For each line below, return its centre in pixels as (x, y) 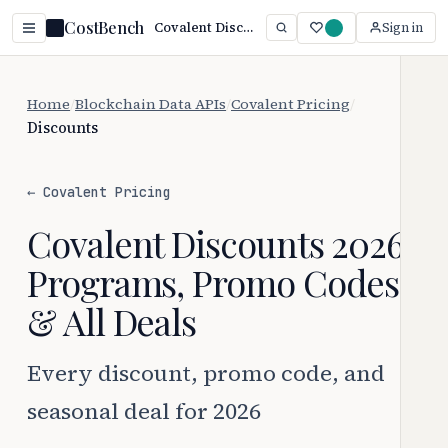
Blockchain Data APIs (150, 104)
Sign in (402, 27)
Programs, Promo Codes (213, 282)
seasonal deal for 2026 (144, 411)
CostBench (104, 27)
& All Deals (112, 321)
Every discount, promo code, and (206, 373)
